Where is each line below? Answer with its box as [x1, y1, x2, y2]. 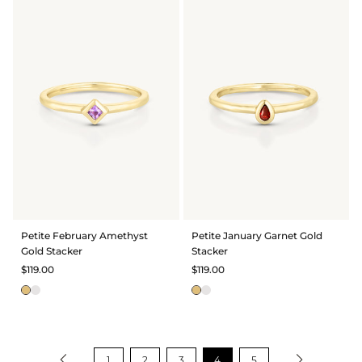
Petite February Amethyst [21, 229, 148, 242]
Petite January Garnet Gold [191, 229, 322, 242]
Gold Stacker [21, 244, 82, 257]
